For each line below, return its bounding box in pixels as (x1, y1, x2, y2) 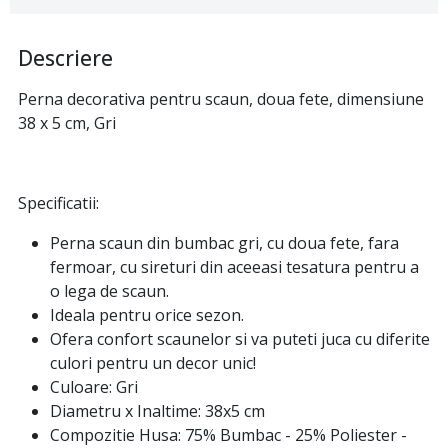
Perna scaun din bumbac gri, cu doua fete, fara (50, 232, 399, 255)
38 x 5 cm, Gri (18, 112, 116, 135)
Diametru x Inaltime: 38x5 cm (50, 400, 265, 423)
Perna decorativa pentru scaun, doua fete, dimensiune (18, 88, 424, 111)
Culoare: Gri (50, 376, 138, 399)
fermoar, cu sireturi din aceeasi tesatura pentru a (50, 256, 419, 279)
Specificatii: (18, 192, 99, 215)
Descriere (18, 44, 113, 73)
